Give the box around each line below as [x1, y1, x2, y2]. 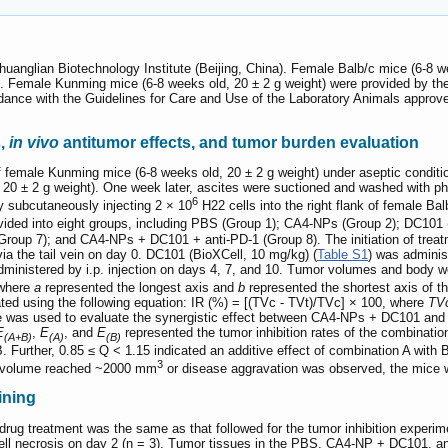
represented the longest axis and [41, 280, 238, 296]
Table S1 [317, 246, 368, 262]
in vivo [9, 133, 59, 151]
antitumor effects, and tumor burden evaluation [59, 133, 419, 151]
